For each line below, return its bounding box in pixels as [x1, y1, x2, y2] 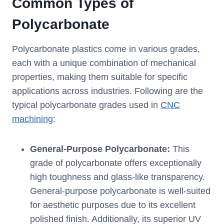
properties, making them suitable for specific [12, 72, 187, 82]
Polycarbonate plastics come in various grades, [12, 44, 200, 54]
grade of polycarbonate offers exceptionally [30, 158, 201, 168]
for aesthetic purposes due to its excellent [30, 200, 195, 210]
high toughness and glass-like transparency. [30, 172, 205, 182]
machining [12, 114, 53, 124]
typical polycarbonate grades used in [12, 100, 160, 110]
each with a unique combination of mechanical [12, 58, 196, 68]
